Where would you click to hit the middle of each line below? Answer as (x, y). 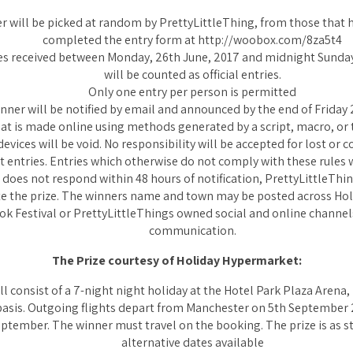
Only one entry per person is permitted (192, 92)
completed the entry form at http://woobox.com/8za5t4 (192, 40)
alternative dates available (192, 342)
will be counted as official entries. (192, 74)
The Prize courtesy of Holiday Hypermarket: (176, 260)
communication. (192, 230)
